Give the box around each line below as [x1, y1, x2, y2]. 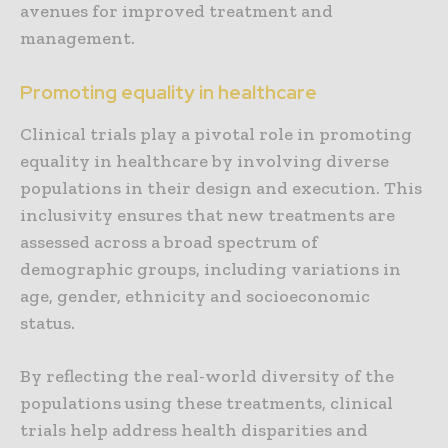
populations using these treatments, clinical [20, 392, 393, 415]
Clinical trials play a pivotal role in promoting [20, 123, 412, 146]
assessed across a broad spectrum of [20, 231, 318, 254]
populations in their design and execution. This [20, 177, 422, 200]
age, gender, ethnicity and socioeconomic [20, 285, 370, 308]
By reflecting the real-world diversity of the [20, 365, 394, 388]
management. [20, 27, 135, 50]
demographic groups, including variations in [20, 258, 401, 281]
